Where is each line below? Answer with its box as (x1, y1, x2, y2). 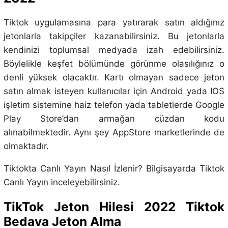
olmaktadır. (3, 141, 49, 152)
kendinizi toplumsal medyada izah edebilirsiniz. (3, 45, 225, 55)
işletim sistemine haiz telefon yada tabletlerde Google (3, 100, 225, 110)
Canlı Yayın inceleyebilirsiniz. (3, 177, 120, 188)
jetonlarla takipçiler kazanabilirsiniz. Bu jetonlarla (3, 31, 225, 42)
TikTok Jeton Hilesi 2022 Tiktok (3, 199, 225, 215)
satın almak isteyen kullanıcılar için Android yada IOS (3, 86, 225, 97)
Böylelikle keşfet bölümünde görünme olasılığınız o (3, 59, 225, 69)
